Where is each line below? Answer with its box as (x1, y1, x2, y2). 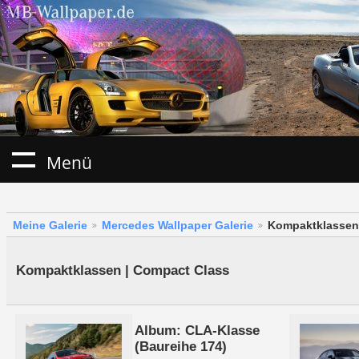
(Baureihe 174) (134, 339, 227, 355)
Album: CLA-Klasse (134, 323, 260, 339)
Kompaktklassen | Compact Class (15, 263, 229, 279)
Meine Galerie (13, 219, 87, 232)
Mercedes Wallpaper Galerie (102, 219, 253, 232)
